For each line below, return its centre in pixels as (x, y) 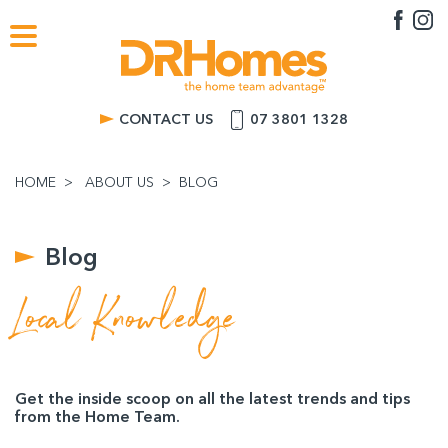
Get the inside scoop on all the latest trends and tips (212, 398)
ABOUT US (119, 182)
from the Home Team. (97, 416)
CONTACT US (166, 119)
